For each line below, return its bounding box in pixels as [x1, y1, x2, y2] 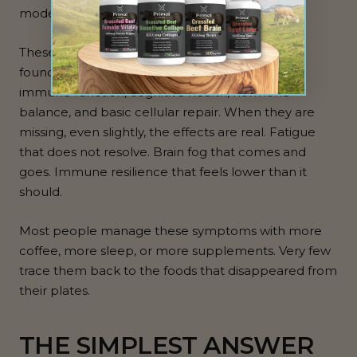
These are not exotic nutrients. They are [19, 45, 258, 61]
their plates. [19, 283, 90, 299]
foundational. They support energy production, [19, 65, 302, 80]
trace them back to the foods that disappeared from [19, 263, 337, 279]
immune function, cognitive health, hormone [19, 84, 290, 100]
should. [19, 184, 62, 200]
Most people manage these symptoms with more [19, 223, 322, 239]
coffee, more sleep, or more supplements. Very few [19, 243, 331, 259]
